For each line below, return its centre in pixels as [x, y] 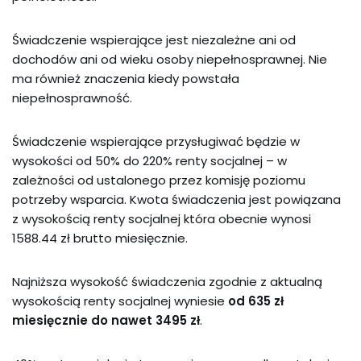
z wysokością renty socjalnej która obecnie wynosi [162, 219]
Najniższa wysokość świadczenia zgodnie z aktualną [167, 282]
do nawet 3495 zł [145, 320]
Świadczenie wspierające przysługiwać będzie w [156, 141]
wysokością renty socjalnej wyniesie [120, 301]
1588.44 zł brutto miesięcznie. [100, 238]
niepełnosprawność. [72, 98]
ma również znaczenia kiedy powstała [126, 79]
